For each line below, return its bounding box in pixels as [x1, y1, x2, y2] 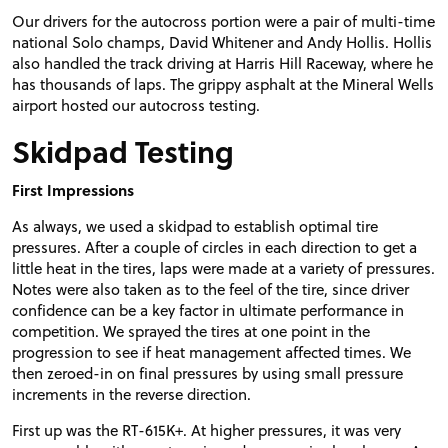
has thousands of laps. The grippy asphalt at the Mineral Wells [12, 72, 434, 95]
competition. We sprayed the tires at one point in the [12, 319, 370, 342]
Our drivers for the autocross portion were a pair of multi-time [12, 9, 435, 32]
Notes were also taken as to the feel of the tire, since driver [12, 277, 409, 300]
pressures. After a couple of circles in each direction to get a [12, 235, 417, 258]
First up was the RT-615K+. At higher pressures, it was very [12, 419, 401, 442]
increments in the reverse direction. [12, 382, 251, 405]
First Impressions [12, 178, 134, 201]
